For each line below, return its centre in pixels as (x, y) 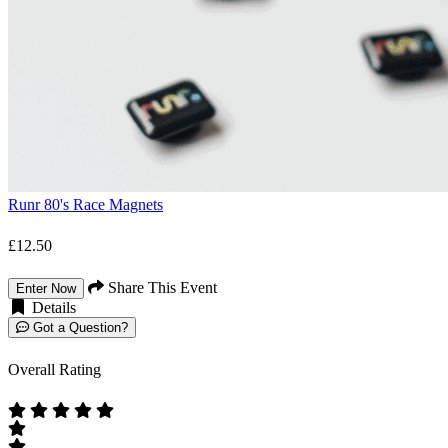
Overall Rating (54, 370)
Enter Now (46, 289)
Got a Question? (78, 328)
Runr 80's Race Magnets (85, 205)
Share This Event (160, 288)
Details (52, 308)
